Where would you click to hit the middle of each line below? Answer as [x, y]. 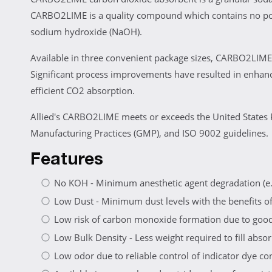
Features [67, 161]
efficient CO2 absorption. [83, 91]
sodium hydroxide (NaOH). [86, 32]
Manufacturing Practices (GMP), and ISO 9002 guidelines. [149, 133]
